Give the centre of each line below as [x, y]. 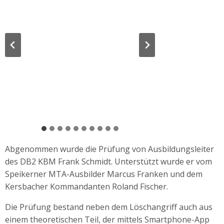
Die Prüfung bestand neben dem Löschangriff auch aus [109, 207]
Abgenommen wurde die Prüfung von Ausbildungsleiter [109, 149]
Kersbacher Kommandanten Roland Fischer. [86, 186]
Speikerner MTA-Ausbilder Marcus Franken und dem [104, 174]
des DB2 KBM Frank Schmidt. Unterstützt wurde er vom [108, 161]
